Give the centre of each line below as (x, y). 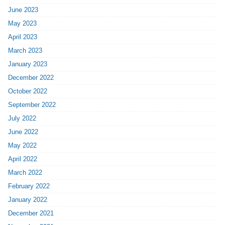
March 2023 (25, 50)
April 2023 (23, 37)
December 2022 (31, 77)
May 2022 (23, 145)
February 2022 (29, 186)
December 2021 (31, 213)
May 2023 (23, 23)
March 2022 (25, 172)
